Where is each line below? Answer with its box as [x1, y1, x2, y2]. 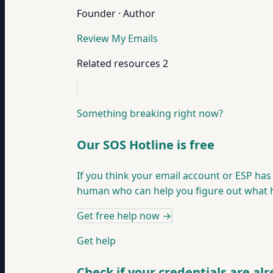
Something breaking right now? [77, 107, 223, 120]
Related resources [77, 57, 160, 70]
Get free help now [77, 209, 160, 223]
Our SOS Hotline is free [77, 136, 214, 153]
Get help [77, 234, 116, 248]
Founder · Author [77, 7, 155, 20]
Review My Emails [77, 32, 158, 45]
